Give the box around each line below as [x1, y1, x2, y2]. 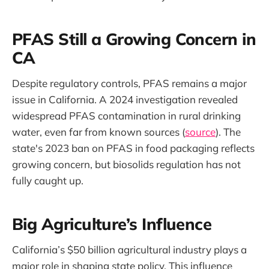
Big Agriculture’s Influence [12, 213, 212, 234]
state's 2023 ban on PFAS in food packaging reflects [12, 142, 255, 155]
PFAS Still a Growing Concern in [12, 28, 256, 49]
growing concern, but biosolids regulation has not [12, 158, 241, 171]
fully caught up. [12, 174, 83, 187]
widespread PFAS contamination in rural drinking [12, 109, 241, 122]
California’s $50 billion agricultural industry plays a [12, 243, 247, 256]
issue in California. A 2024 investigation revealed [12, 93, 238, 106]
